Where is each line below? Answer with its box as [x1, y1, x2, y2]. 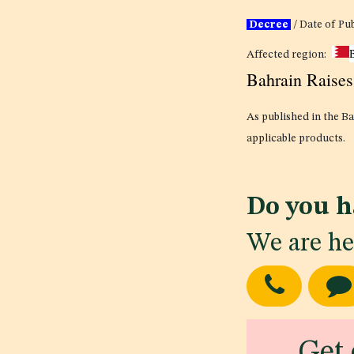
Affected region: [247, 49, 326, 61]
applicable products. [247, 133, 345, 145]
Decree [247, 19, 291, 31]
